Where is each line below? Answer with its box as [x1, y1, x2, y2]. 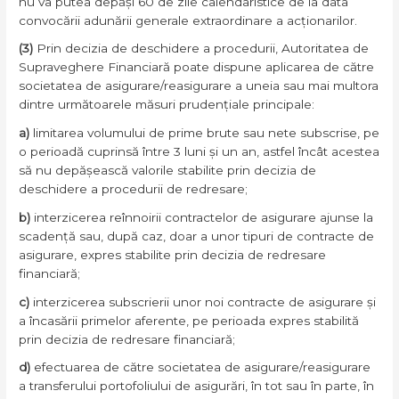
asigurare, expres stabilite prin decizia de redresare [19, 247, 327, 262]
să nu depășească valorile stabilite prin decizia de [19, 163, 317, 178]
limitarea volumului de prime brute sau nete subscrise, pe [33, 126, 380, 141]
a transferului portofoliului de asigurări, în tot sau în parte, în [19, 379, 375, 394]
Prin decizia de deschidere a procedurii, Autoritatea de [33, 41, 370, 56]
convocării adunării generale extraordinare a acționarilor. [19, 12, 358, 28]
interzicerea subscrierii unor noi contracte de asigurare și [33, 294, 377, 309]
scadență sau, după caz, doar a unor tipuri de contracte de [19, 228, 375, 243]
